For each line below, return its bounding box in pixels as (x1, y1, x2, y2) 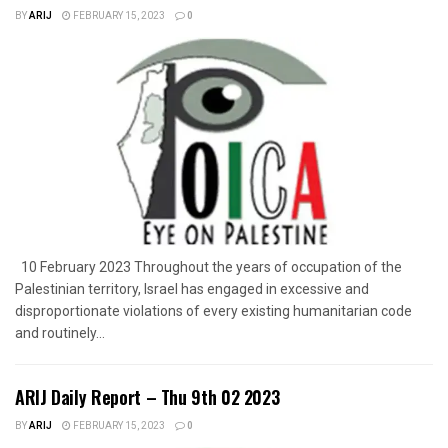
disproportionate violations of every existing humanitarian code (15, 302, 412, 319)
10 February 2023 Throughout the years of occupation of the (15, 258, 402, 275)
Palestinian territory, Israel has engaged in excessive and (15, 280, 369, 297)
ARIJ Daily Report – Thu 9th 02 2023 (15, 383, 280, 410)
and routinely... (15, 324, 105, 341)
